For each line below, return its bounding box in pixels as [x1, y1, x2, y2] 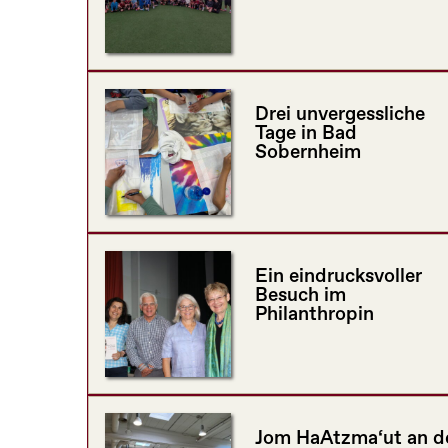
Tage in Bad [255, 121, 357, 147]
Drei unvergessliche [255, 102, 425, 128]
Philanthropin [255, 302, 374, 328]
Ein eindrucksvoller [255, 264, 422, 290]
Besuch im [255, 283, 346, 309]
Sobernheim [255, 140, 361, 166]
